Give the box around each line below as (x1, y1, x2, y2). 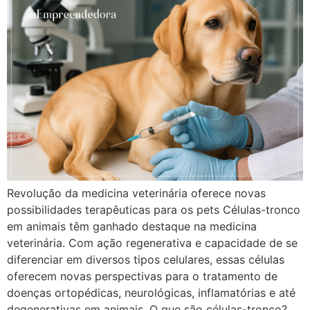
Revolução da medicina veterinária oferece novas (7, 185, 266, 200)
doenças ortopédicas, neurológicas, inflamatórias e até (7, 285, 295, 300)
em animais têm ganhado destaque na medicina (7, 219, 257, 233)
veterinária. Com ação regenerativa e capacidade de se (7, 235, 298, 250)
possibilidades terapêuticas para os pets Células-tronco (7, 202, 300, 217)
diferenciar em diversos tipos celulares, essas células (7, 252, 284, 266)
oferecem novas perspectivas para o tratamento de (7, 268, 277, 283)
